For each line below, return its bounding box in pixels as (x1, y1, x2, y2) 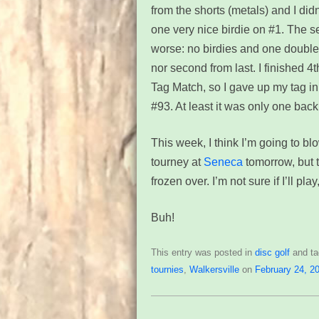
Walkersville (189, 264, 239, 275)
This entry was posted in (151, 247, 255, 258)
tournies (151, 264, 184, 275)
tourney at (151, 156, 204, 168)
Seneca (204, 156, 243, 168)
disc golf (255, 247, 290, 258)
